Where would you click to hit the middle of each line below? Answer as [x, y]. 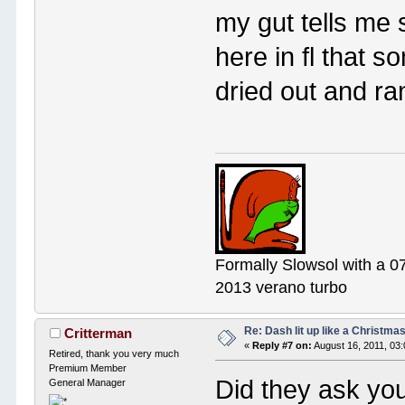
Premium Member [88, 368]
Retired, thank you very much [114, 354]
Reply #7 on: [283, 346]
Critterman [98, 334]
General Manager [88, 383]
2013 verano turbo [282, 288]
